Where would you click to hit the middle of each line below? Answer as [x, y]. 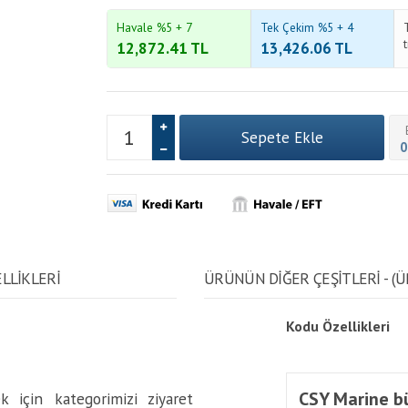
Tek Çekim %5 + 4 [306, 27]
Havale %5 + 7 [154, 27]
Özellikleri [356, 326]
